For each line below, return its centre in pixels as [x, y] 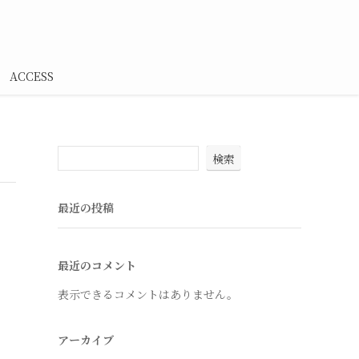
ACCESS [31, 76]
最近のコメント [97, 265]
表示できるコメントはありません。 [148, 294]
